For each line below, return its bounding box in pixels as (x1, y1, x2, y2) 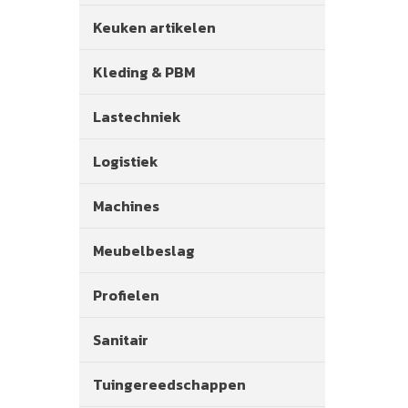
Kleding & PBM (93, 61, 195, 83)
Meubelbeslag (93, 240, 195, 261)
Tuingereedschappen (93, 373, 246, 395)
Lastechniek (93, 106, 181, 127)
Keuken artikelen (93, 16, 216, 38)
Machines (93, 195, 159, 217)
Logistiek (93, 150, 158, 172)
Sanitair (93, 329, 148, 351)
